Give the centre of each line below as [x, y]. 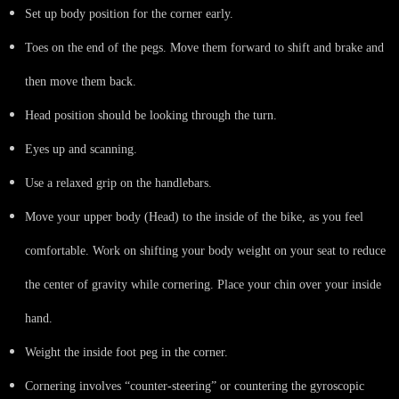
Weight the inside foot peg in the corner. [126, 352]
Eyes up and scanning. [81, 149]
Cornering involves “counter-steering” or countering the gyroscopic [195, 386]
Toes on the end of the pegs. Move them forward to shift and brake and [204, 47]
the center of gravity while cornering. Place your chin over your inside [203, 284]
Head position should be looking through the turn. [151, 115]
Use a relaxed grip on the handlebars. [118, 183]
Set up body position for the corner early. [129, 13]
